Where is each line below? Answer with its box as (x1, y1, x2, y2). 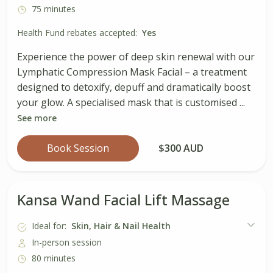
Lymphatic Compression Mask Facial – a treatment (17, 65, 247, 79)
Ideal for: (32, 220, 66, 232)
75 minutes (32, 2, 76, 15)
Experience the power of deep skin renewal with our (17, 49, 255, 63)
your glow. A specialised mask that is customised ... (17, 95, 245, 109)
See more (17, 112, 57, 124)
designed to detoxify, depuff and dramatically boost (17, 80, 250, 94)
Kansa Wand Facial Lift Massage (17, 190, 230, 210)
